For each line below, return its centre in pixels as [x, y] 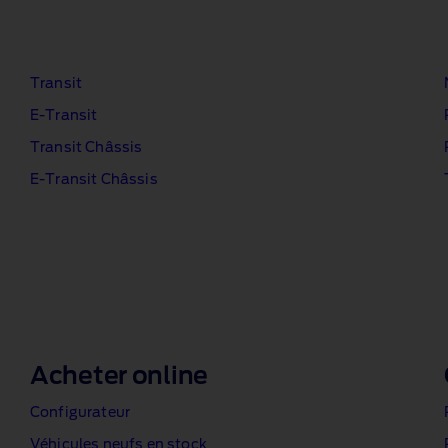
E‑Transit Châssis [94, 180]
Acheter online [119, 377]
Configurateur [80, 413]
